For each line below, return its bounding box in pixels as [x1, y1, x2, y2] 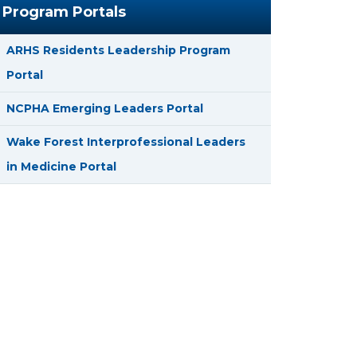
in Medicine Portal [6, 159, 116, 174]
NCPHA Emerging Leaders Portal [6, 101, 203, 116]
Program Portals [2, 3, 126, 21]
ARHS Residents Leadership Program [6, 43, 230, 57]
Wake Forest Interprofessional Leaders [6, 135, 245, 149]
